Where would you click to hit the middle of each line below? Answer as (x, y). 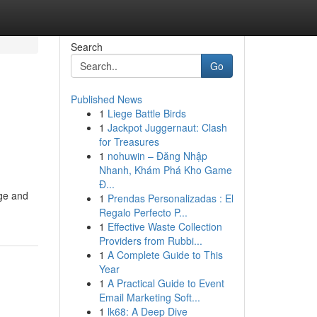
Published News (106, 99)
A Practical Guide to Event (166, 283)
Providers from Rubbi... (150, 241)
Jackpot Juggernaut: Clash (167, 127)
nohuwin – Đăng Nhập (157, 156)
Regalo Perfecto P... (143, 212)
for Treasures (129, 142)
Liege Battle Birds (146, 113)
